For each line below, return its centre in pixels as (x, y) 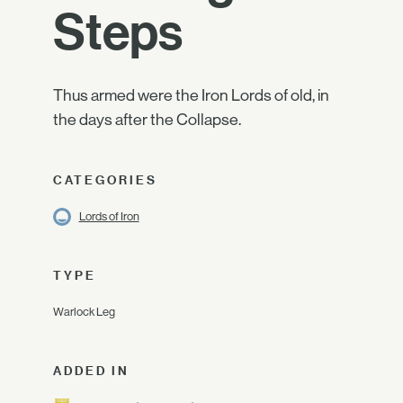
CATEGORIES (105, 180)
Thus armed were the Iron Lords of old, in (191, 95)
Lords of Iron (109, 216)
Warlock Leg (84, 312)
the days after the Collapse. (147, 120)
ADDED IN (91, 371)
